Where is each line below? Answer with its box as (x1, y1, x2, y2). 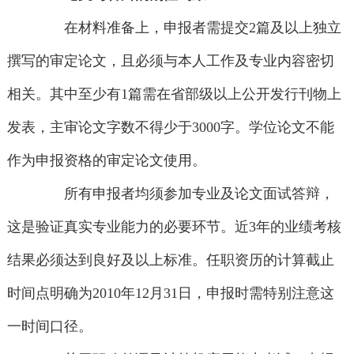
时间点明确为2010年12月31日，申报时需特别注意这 (6, 285, 334, 302)
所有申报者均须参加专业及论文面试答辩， (36, 186, 335, 202)
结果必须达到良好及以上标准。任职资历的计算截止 (6, 252, 334, 269)
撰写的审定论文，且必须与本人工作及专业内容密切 (6, 53, 334, 70)
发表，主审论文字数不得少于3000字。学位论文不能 (6, 119, 334, 136)
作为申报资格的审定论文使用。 (6, 153, 206, 169)
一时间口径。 (6, 318, 92, 335)
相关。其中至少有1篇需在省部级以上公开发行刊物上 (6, 86, 341, 103)
